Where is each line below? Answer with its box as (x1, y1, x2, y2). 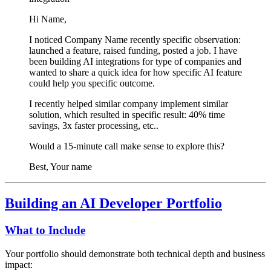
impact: (5, 259, 33, 270)
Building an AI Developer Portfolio (5, 195, 222, 212)
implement (158, 99, 203, 109)
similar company (95, 99, 158, 109)
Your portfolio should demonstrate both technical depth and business (5, 248, 265, 259)
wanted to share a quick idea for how (29, 67, 172, 78)
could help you (29, 78, 88, 89)
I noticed (29, 34, 65, 45)
